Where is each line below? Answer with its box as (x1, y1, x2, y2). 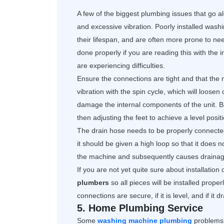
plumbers (77, 178, 109, 186)
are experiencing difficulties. (77, 61, 165, 69)
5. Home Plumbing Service (77, 202, 203, 213)
